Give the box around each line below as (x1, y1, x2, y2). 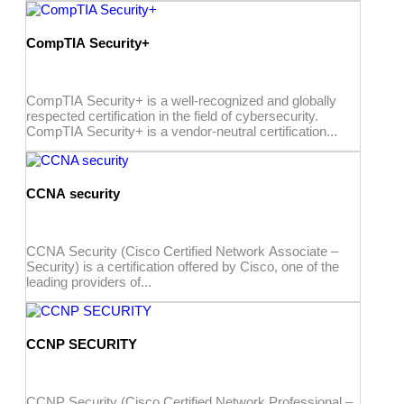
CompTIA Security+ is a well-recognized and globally (26, 92, 336, 108)
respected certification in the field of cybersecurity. (26, 107, 318, 124)
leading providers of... (26, 273, 151, 289)
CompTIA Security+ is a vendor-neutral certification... (26, 123, 337, 139)
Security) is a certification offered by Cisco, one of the (26, 258, 339, 274)
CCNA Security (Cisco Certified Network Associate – (26, 243, 338, 259)
